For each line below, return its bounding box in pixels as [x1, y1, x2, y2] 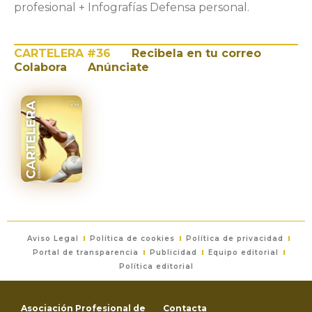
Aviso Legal [27, 233, 79, 243]
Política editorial [118, 261, 194, 271]
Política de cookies [90, 233, 175, 243]
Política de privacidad [186, 233, 283, 243]
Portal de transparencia [32, 247, 139, 257]
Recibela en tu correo [132, 47, 261, 60]
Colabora [14, 61, 67, 74]
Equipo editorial [208, 247, 279, 257]
